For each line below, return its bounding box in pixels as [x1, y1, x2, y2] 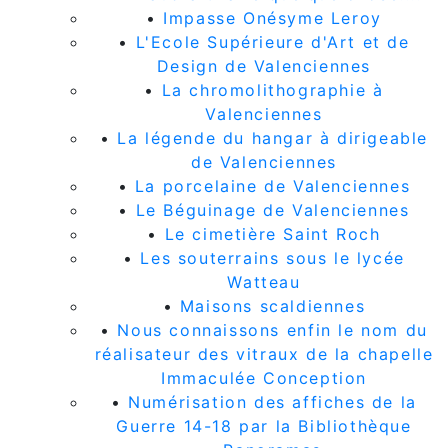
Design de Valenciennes [156, 55, 372, 76]
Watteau [227, 271, 301, 292]
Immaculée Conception [160, 367, 367, 388]
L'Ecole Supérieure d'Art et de [135, 31, 410, 52]
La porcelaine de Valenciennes [134, 175, 411, 196]
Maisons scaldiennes [179, 295, 366, 316]
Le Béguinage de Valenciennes [135, 199, 410, 220]
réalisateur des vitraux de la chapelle [94, 343, 434, 364]
